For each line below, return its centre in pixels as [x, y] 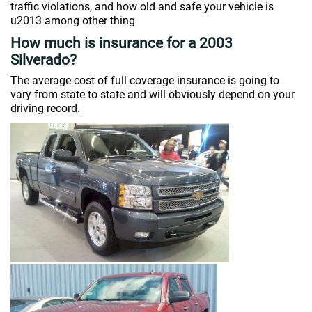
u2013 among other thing [73, 21]
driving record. [45, 108]
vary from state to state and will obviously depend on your [153, 94]
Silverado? [44, 60]
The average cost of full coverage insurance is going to [145, 80]
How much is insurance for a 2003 [122, 43]
